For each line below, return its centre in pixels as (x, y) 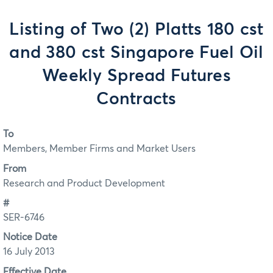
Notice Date (30, 237)
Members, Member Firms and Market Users (99, 149)
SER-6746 (24, 218)
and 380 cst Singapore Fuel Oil (136, 53)
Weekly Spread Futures (136, 76)
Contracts (136, 99)
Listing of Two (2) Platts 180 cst (136, 30)
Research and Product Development (84, 183)
